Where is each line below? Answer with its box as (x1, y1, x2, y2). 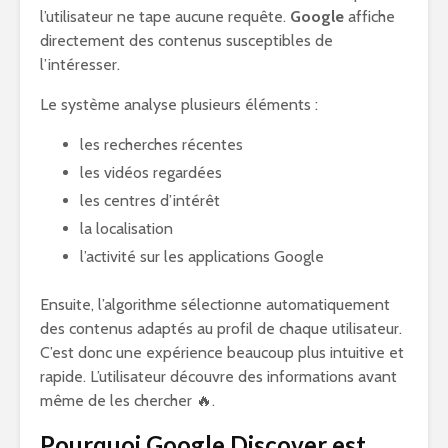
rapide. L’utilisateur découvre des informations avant (40, 367, 397, 386)
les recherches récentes (80, 135, 243, 154)
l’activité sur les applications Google (80, 247, 324, 266)
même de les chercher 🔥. (40, 391, 215, 410)
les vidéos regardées (80, 163, 222, 182)
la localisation (80, 219, 173, 238)
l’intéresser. (40, 55, 120, 74)
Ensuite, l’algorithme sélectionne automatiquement (40, 295, 390, 314)
